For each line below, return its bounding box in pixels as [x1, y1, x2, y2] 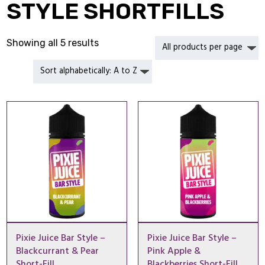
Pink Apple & [147, 243, 201, 259]
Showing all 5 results [7, 37, 99, 49]
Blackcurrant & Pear [16, 243, 99, 259]
